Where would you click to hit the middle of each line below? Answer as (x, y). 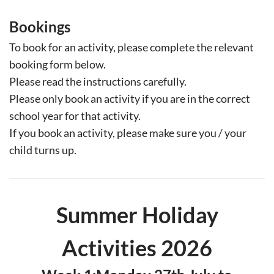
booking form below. (57, 65)
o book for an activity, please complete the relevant (134, 47)
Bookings (40, 27)
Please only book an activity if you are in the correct (130, 99)
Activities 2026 (137, 248)
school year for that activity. (75, 116)
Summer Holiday (137, 215)
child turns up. (43, 150)
